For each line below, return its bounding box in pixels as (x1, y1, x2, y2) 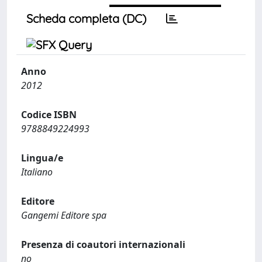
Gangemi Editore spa (21, 209, 106, 222)
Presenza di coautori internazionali (21, 238, 185, 251)
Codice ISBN (21, 108, 77, 121)
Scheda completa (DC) (26, 11, 146, 26)
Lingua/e (21, 151, 63, 164)
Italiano (21, 166, 53, 178)
